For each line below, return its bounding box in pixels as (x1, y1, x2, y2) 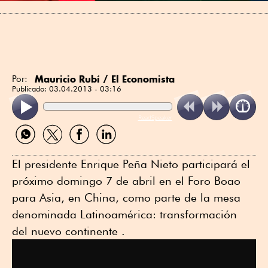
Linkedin (92, 143, 127, 155)
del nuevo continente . (12, 224, 125, 238)
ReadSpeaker (138, 113, 172, 122)
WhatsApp (11, 143, 54, 155)
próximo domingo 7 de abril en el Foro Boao (12, 174, 240, 188)
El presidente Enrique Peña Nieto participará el (12, 157, 250, 171)
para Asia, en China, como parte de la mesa (12, 191, 240, 205)
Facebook (65, 143, 105, 155)
